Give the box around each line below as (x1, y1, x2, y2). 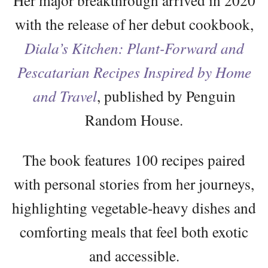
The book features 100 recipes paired (23, 149, 245, 170)
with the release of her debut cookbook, (14, 13, 254, 34)
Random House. (85, 109, 183, 130)
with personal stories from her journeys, (14, 173, 254, 194)
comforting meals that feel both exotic (20, 221, 248, 242)
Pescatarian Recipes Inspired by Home (17, 61, 251, 82)
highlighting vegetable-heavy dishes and (12, 197, 256, 218)
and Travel (32, 85, 97, 106)
